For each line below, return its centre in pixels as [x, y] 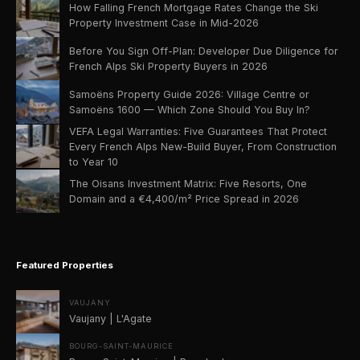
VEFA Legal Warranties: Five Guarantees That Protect [198, 131]
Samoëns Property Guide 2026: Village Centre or [189, 94]
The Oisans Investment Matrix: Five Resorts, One [188, 183]
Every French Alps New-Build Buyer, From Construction [203, 146]
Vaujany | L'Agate [110, 318]
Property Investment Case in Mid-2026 [164, 22]
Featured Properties [65, 265]
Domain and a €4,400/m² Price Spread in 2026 [184, 198]
